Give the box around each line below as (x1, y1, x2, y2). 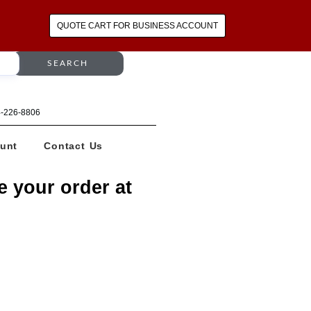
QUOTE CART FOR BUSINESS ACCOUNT (57, 21, 218, 31)
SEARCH (47, 59, 89, 67)
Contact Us (44, 140, 103, 151)
